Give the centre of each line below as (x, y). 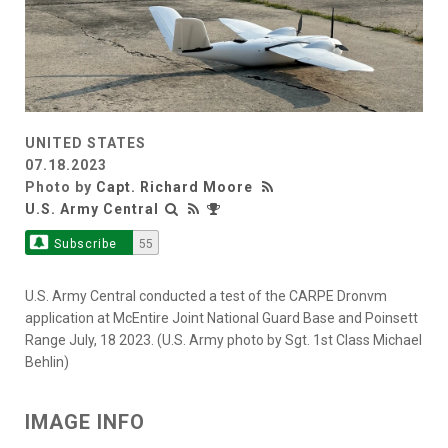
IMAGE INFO (85, 421)
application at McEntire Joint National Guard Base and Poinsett (221, 317)
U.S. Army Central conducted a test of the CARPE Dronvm (206, 295)
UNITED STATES (85, 142)
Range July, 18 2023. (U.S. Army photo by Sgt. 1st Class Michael (223, 339)
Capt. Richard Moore (174, 186)
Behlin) (47, 361)
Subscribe (85, 243)
